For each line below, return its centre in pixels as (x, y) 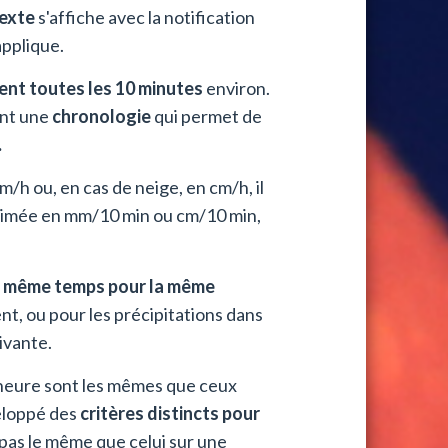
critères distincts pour (170, 413)
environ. (237, 88)
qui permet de (207, 116)
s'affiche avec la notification (145, 17)
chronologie (102, 116)
